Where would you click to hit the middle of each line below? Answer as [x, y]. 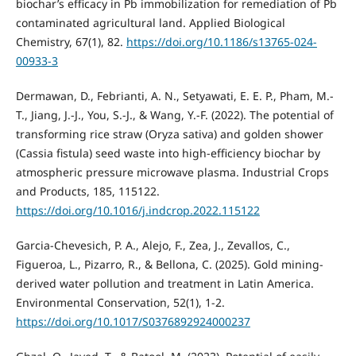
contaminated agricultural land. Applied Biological [150, 23]
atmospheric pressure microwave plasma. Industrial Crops [172, 172]
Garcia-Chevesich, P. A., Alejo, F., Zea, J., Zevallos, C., [153, 246]
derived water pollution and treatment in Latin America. [164, 284]
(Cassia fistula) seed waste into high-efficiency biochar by [168, 153]
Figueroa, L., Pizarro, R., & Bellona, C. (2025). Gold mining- [169, 265]
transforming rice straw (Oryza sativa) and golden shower [169, 134]
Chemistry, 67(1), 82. [71, 42]
